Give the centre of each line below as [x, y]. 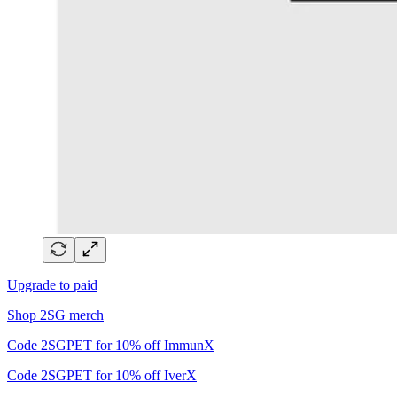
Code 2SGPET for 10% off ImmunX [111, 345]
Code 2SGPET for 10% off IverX [102, 375]
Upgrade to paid [52, 284]
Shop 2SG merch [55, 315]
